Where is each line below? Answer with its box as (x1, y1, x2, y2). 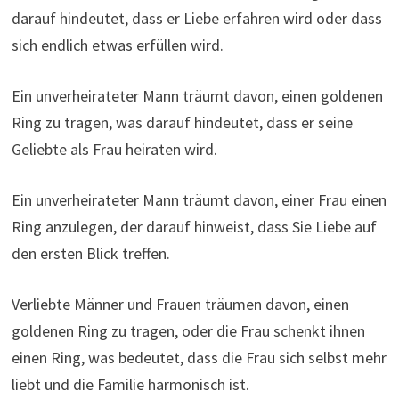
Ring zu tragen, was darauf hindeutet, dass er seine (11, 111, 353, 133)
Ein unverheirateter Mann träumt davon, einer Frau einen (11, 189, 387, 210)
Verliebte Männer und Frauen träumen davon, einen (11, 293, 349, 314)
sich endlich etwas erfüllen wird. (11, 34, 224, 55)
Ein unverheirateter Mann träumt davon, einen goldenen (11, 85, 383, 106)
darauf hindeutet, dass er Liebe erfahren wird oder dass (11, 7, 382, 28)
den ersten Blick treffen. (11, 242, 170, 264)
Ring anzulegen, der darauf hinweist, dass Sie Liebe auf (11, 216, 377, 237)
